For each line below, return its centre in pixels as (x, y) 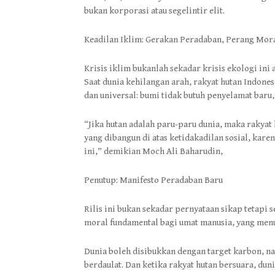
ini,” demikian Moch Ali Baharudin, (153, 151)
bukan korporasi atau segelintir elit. (154, 11)
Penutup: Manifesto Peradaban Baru (153, 180)
